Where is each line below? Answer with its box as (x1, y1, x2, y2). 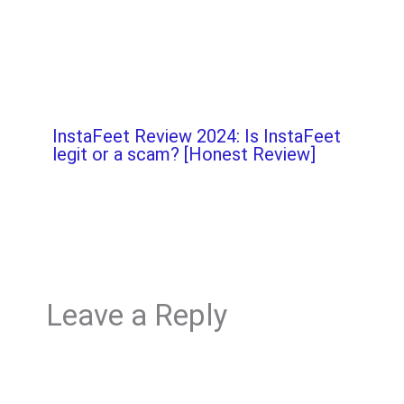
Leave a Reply (45, 298, 228, 334)
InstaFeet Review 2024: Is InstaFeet (51, 124, 341, 147)
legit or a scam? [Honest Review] (51, 142, 316, 165)
